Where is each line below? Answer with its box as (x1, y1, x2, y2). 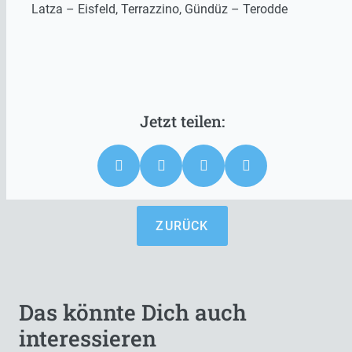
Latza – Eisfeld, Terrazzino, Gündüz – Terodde (31, 2, 288, 16)
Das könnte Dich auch (19, 298, 247, 327)
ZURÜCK (156, 218, 209, 233)
